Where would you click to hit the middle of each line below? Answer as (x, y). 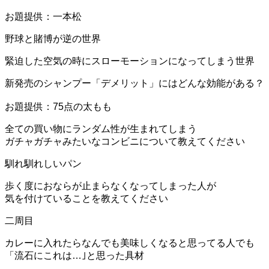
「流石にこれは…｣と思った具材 (74, 255)
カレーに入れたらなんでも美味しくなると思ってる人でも (130, 243)
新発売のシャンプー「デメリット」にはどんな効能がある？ (134, 83)
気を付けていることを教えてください (86, 198)
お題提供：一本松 (43, 16)
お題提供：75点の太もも (58, 106)
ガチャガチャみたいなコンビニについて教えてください (125, 141)
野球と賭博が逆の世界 (53, 38)
